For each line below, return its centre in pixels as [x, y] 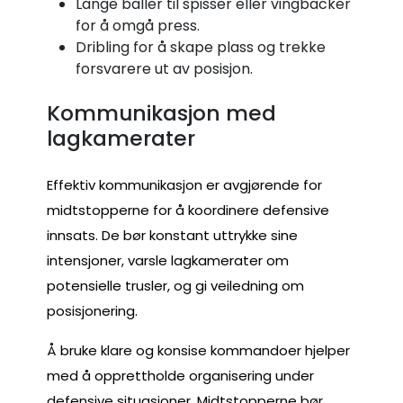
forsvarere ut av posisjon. [164, 68]
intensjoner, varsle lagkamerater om [168, 260]
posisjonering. [92, 310]
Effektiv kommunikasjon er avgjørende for [184, 184]
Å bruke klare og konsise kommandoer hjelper [198, 350]
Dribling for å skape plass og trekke [201, 47]
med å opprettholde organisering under [180, 375]
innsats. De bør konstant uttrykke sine [172, 235]
